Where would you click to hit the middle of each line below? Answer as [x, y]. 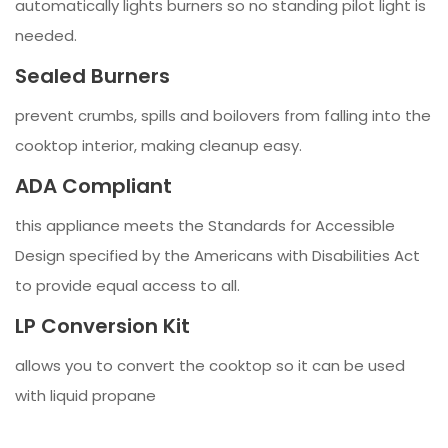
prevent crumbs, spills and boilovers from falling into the [223, 115]
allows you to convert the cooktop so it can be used [210, 365]
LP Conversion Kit [102, 325]
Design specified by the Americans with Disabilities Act [217, 255]
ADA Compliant [93, 185]
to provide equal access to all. [127, 285]
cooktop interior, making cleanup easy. [158, 145]
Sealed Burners [92, 75]
